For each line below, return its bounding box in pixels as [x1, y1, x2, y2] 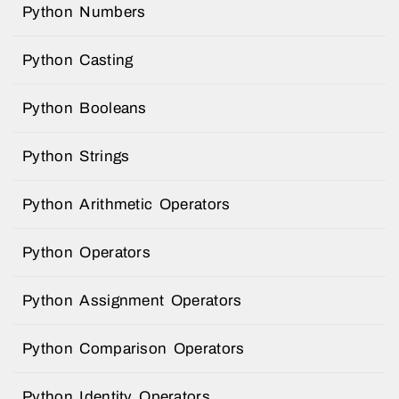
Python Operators [22, 243, 151, 261]
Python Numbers [22, 3, 146, 20]
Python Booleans [22, 99, 147, 117]
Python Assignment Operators [22, 291, 242, 309]
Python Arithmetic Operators [22, 195, 231, 213]
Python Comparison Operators [22, 339, 245, 357]
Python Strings [22, 147, 130, 165]
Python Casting [22, 51, 134, 69]
